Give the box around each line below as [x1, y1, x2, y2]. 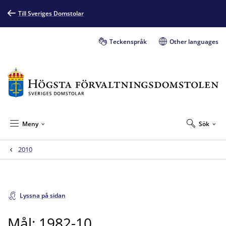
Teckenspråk [109, 37, 147, 46]
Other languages [169, 37, 218, 46]
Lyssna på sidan [20, 191, 66, 200]
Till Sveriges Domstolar [18, 9, 84, 18]
